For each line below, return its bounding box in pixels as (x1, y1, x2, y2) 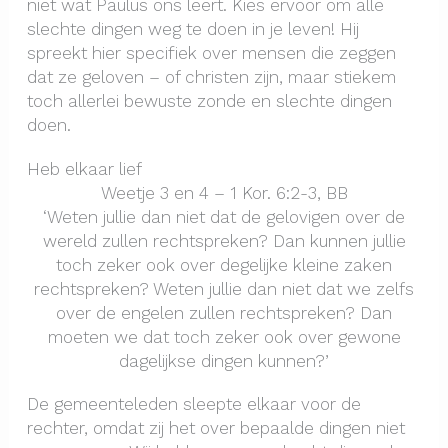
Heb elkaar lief (26, 158, 142, 179)
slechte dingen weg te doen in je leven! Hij (26, 19, 359, 40)
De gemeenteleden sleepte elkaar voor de (26, 394, 361, 415)
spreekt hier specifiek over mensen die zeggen (26, 43, 396, 64)
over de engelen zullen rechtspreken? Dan (56, 302, 392, 323)
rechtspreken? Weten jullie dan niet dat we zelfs (34, 278, 414, 299)
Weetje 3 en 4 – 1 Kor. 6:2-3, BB (100, 182, 348, 203)
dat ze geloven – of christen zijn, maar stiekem (26, 67, 396, 88)
